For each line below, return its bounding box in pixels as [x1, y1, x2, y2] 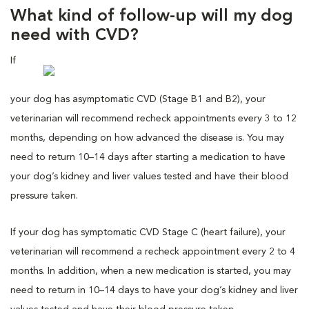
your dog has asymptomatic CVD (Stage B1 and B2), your [10, 94, 266, 104]
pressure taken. [10, 190, 78, 201]
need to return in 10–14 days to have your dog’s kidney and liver [10, 285, 298, 295]
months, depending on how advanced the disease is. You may [10, 132, 284, 143]
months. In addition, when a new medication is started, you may [10, 266, 291, 276]
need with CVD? [10, 27, 139, 44]
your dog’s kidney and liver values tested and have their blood [10, 171, 288, 181]
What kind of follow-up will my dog [10, 8, 293, 25]
